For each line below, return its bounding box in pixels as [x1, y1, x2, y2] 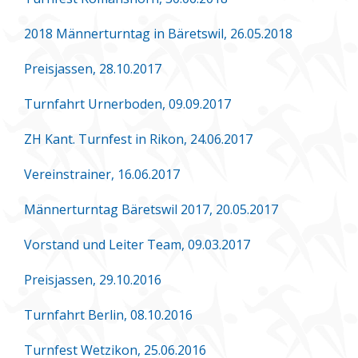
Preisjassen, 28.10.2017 [24, 59, 161, 78]
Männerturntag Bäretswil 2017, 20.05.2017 [24, 200, 278, 218]
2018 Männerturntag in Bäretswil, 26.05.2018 [24, 24, 292, 42]
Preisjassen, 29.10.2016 [24, 270, 161, 288]
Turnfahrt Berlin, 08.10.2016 [24, 305, 193, 324]
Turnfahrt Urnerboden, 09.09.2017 [24, 94, 231, 113]
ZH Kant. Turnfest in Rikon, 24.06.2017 [24, 129, 253, 148]
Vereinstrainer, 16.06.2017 [24, 165, 180, 183]
